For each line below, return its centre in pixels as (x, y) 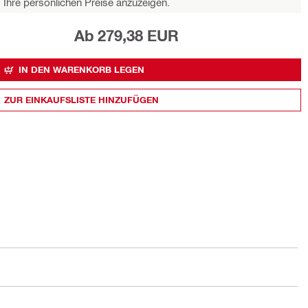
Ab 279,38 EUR (126, 36)
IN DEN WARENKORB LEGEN (81, 69)
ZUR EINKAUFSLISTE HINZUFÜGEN (81, 100)
